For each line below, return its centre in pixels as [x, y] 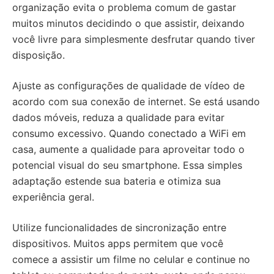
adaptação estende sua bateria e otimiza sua [117, 181]
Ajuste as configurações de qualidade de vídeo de [128, 86]
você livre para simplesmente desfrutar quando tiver [134, 39]
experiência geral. [53, 197]
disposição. [39, 55]
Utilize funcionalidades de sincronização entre [119, 228]
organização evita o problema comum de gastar [124, 7]
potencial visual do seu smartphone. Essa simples [127, 165]
